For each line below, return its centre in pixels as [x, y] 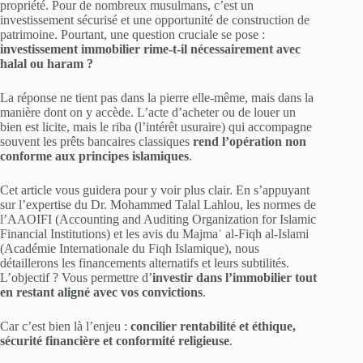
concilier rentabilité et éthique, [213, 326]
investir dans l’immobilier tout [235, 277]
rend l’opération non [250, 141]
